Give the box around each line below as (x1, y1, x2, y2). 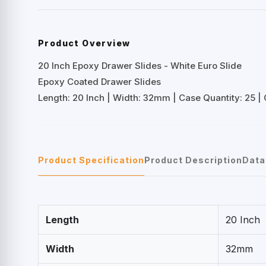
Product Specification (38, 155, 144, 166)
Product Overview (38, 38, 131, 49)
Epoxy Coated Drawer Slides (38, 76, 161, 88)
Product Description (144, 155, 242, 166)
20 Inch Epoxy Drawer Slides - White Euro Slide (38, 60, 242, 72)
